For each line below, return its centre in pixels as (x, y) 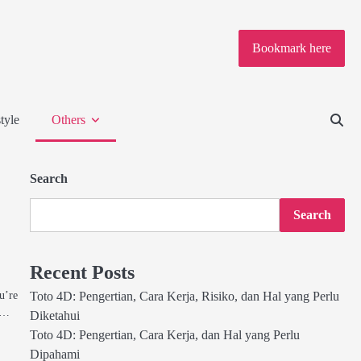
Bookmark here (292, 48)
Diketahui (54, 316)
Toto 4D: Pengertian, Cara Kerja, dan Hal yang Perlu (164, 335)
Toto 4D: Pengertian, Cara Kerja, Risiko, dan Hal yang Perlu (184, 297)
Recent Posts (82, 272)
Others (68, 119)
